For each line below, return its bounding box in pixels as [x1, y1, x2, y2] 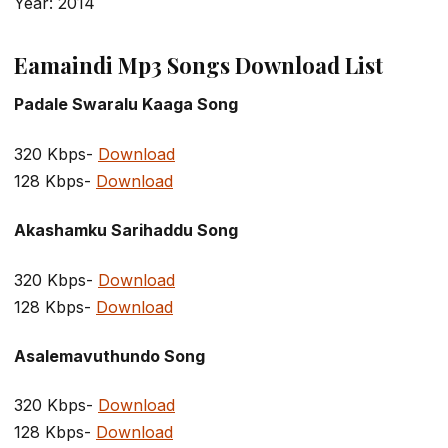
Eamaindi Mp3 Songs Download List [14, 50, 383, 81]
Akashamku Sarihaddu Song [14, 220, 238, 241]
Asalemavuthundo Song [14, 345, 205, 366]
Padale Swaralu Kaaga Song [14, 94, 238, 115]
